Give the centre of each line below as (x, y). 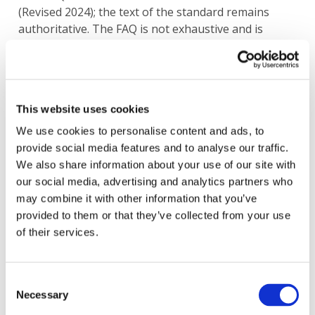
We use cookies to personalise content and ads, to (140, 131)
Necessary (42, 295)
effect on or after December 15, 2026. (116, 63)
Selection (26, 297)
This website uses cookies (83, 109)
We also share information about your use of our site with (156, 165)
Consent (25, 281)
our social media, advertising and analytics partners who (154, 181)
